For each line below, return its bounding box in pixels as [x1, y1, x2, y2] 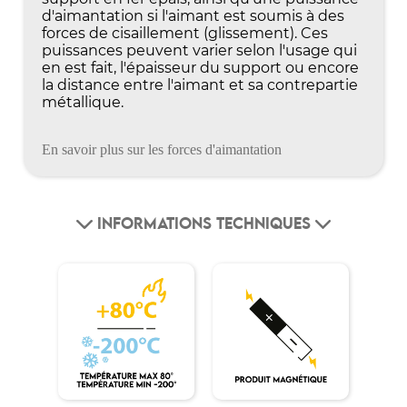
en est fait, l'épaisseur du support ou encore [42, 58, 360, 76]
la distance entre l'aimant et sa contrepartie [42, 75, 359, 94]
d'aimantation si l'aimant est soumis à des [42, 6, 345, 25]
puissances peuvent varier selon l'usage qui [42, 41, 358, 59]
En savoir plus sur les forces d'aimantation [42, 141, 283, 157]
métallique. [42, 93, 124, 111]
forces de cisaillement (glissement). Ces [42, 24, 329, 42]
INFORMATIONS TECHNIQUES [92, 216, 315, 232]
